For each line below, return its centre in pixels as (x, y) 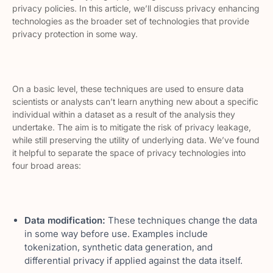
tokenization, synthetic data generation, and (119, 247)
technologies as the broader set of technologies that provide (131, 21)
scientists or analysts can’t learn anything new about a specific (135, 101)
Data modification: (65, 220)
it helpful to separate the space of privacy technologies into (129, 153)
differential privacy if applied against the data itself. (133, 261)
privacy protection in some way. (75, 34)
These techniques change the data (181, 220)
